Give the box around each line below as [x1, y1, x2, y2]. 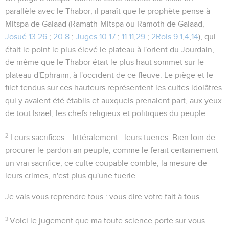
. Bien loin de [168, 133, 216, 142]
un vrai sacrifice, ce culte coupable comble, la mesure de [5, 158, 207, 167]
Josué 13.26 [5, 32, 47, 41]
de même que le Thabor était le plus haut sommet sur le [5, 58, 204, 66]
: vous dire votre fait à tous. [103, 192, 201, 201]
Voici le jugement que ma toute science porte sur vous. [10, 216, 208, 225]
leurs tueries [124, 133, 169, 142]
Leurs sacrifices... [10, 133, 71, 142]
